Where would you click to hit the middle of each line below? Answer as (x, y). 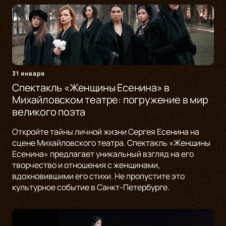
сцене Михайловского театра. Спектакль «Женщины (111, 143)
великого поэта (49, 112)
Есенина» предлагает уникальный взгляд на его (103, 154)
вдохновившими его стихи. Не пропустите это (98, 176)
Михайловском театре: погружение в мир (110, 100)
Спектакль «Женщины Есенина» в (91, 88)
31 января (29, 74)
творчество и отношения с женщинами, (86, 165)
